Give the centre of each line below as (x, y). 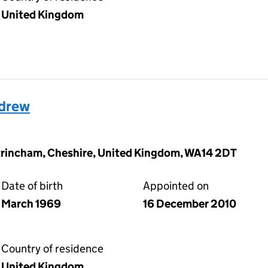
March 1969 (31, 204)
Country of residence (52, 249)
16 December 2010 (190, 204)
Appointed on (176, 186)
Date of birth (32, 186)
